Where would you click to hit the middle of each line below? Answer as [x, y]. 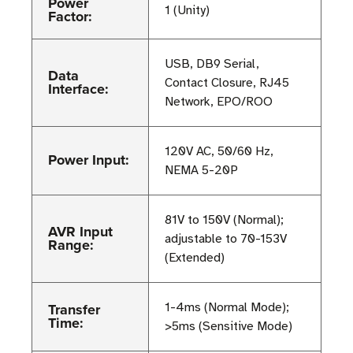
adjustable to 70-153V [226, 239]
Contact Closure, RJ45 [227, 83]
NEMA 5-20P [201, 171]
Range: [71, 245]
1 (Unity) [187, 11]
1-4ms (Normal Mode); [227, 308]
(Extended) [195, 258]
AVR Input [80, 232]
